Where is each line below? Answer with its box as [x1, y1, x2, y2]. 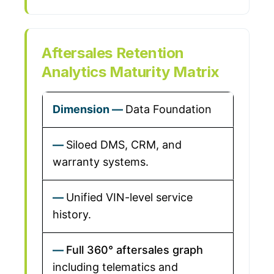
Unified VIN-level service [66, 191, 193, 204]
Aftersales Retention [42, 44, 185, 62]
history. [53, 208, 91, 221]
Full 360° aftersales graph [66, 243, 203, 256]
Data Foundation [125, 103, 212, 116]
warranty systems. [53, 155, 149, 168]
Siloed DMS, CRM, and [66, 138, 182, 151]
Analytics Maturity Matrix [42, 63, 220, 81]
